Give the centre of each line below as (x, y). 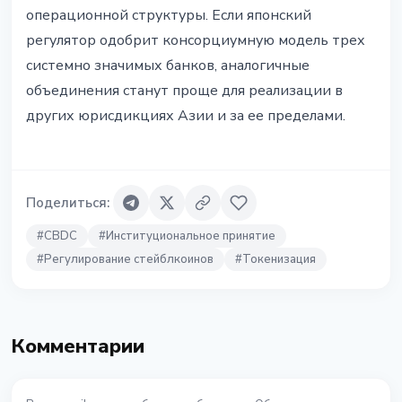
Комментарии (78, 347)
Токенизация (279, 260)
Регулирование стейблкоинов (129, 260)
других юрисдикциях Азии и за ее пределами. (186, 116)
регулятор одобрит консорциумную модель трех (196, 41)
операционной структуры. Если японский (169, 16)
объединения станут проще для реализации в (184, 91)
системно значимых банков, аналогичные (168, 66)
